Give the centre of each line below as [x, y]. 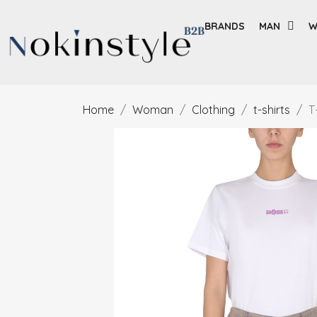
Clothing [213, 110]
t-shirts [272, 110]
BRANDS [225, 26]
